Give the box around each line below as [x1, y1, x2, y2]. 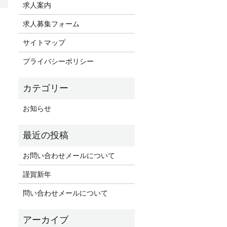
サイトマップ [23, 39, 66, 47]
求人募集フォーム [23, 20, 80, 28]
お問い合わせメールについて [23, 152, 116, 160]
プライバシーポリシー [23, 57, 94, 66]
